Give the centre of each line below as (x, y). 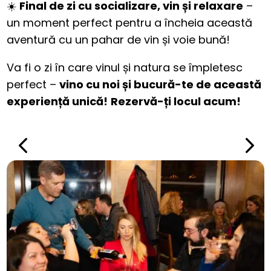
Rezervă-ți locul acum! (176, 102)
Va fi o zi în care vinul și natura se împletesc (125, 68)
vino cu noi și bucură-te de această (161, 85)
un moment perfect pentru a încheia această (130, 23)
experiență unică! (57, 102)
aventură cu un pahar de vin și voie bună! (119, 40)
